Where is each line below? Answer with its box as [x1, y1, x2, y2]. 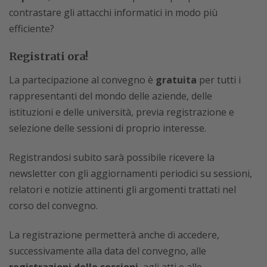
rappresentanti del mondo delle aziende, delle [9, 89, 212, 103]
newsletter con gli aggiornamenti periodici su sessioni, [9, 167, 252, 180]
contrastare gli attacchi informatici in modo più [9, 6, 218, 19]
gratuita [156, 73, 197, 86]
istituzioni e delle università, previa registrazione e [9, 105, 234, 119]
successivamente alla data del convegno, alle [9, 244, 206, 257]
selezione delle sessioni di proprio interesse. [9, 122, 206, 135]
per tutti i [197, 73, 241, 86]
